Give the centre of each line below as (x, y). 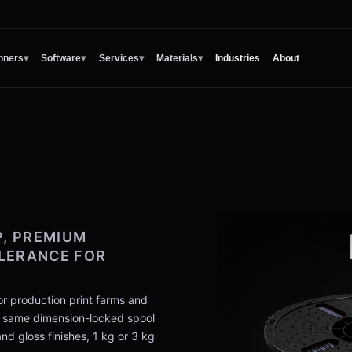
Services (119, 58)
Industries (237, 58)
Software (61, 58)
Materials (177, 58)
